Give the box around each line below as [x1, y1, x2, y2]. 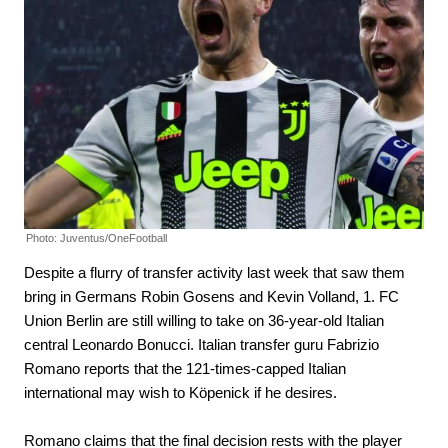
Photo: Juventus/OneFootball [26, 231, 167, 244]
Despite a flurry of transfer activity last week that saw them [24, 263, 405, 281]
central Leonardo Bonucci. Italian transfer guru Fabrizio [24, 335, 379, 353]
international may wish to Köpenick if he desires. [24, 383, 337, 401]
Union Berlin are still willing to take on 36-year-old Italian [24, 311, 384, 329]
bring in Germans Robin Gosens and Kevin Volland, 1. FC [24, 287, 399, 305]
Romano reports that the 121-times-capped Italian [24, 359, 346, 377]
